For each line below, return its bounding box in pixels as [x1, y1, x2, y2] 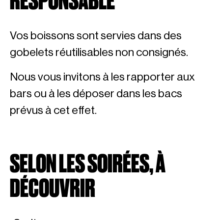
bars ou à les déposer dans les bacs [10, 88, 182, 99]
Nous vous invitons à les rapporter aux [10, 71, 195, 82]
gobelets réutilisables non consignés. [10, 47, 188, 58]
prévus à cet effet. [10, 105, 97, 116]
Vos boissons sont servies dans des [10, 30, 182, 41]
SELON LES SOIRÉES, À [10, 149, 165, 177]
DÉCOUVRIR [10, 174, 95, 202]
